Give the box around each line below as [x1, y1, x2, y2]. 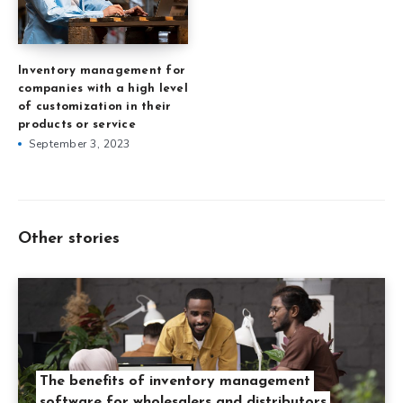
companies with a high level [18, 82, 188, 94]
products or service [18, 118, 136, 130]
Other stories [18, 229, 120, 247]
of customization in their [18, 100, 172, 112]
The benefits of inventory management [40, 373, 310, 389]
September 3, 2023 [29, 136, 130, 151]
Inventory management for [18, 64, 185, 76]
